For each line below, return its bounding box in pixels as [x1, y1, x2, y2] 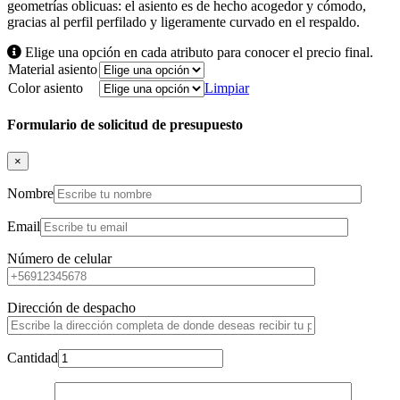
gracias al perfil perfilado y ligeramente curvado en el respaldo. [7, 13, 360, 29]
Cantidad [7, 350, 58, 366]
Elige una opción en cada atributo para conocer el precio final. [21, 44, 373, 60]
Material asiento [8, 61, 97, 77]
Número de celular [7, 251, 112, 267]
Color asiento [8, 79, 83, 96]
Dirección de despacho [7, 300, 136, 316]
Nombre [7, 186, 54, 202]
